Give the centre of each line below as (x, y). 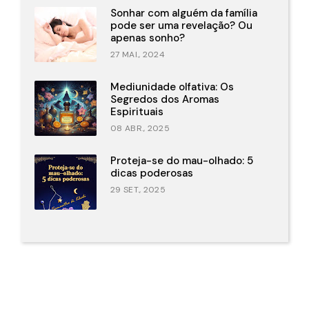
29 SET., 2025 (138, 190)
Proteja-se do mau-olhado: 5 (182, 161)
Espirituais (137, 112)
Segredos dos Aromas (165, 100)
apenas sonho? (148, 38)
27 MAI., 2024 (138, 55)
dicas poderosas (152, 173)
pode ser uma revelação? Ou (181, 26)
